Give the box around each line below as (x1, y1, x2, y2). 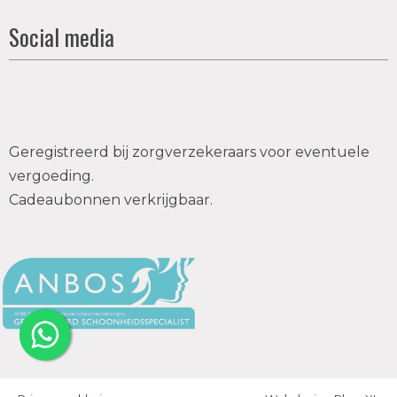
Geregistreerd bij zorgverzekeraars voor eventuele (9, 144, 370, 160)
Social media (9, 20, 114, 53)
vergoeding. (9, 167, 94, 184)
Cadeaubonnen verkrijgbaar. (9, 191, 213, 208)
